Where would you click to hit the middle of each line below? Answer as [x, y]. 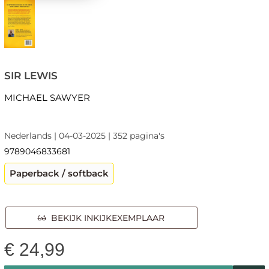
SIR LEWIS [31, 75]
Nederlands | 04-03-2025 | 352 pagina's [84, 135]
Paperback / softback [59, 173]
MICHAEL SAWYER [47, 97]
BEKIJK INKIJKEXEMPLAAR [106, 218]
